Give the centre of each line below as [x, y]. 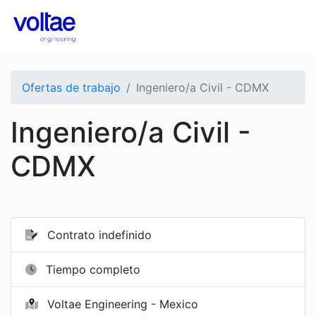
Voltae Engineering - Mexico [121, 304]
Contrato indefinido [98, 235]
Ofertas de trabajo [71, 87]
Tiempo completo [91, 269]
